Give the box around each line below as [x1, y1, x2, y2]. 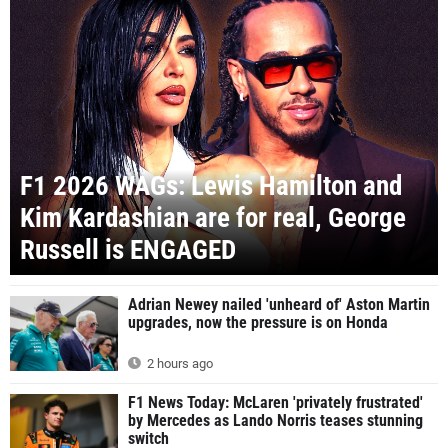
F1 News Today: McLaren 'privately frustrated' [128, 392, 423, 412]
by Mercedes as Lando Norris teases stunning [128, 410, 423, 430]
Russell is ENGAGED [20, 233, 236, 266]
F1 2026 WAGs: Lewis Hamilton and [20, 169, 402, 202]
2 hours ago [144, 355, 213, 371]
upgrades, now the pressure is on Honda [128, 312, 388, 332]
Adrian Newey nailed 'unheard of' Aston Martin [128, 294, 430, 314]
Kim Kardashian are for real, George [20, 201, 406, 234]
